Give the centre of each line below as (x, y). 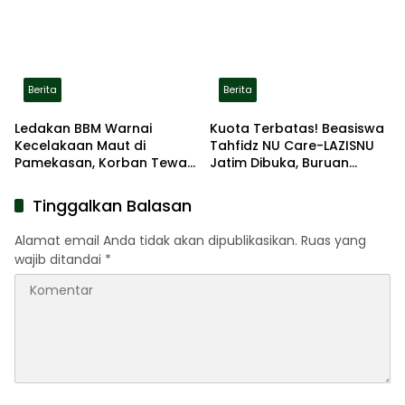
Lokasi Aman (251, 11)
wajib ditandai (60, 259)
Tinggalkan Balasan (112, 205)
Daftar (231, 179)
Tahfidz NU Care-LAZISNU (292, 145)
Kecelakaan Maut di (80, 145)
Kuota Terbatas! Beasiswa (297, 128)
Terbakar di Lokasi (75, 179)
